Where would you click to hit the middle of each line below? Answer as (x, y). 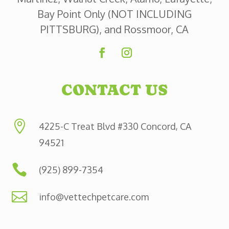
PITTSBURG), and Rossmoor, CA (114, 29)
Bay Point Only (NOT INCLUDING (114, 14)
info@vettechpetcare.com (94, 197)
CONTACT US (114, 89)
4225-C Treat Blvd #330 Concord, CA (115, 126)
